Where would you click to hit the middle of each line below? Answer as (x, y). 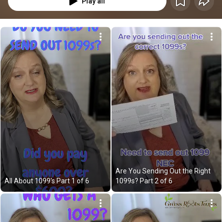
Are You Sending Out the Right (163, 171)
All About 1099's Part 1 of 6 (47, 181)
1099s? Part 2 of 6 (144, 181)
